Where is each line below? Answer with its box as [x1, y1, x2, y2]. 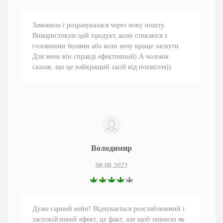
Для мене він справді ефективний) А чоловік [32, 53, 169, 60]
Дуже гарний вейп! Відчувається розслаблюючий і [32, 205, 185, 213]
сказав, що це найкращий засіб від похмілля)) [32, 63, 171, 71]
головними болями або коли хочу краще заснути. [32, 42, 181, 50]
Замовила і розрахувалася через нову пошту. [32, 21, 166, 29]
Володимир [91, 144, 132, 152]
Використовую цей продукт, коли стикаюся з [32, 32, 167, 39]
